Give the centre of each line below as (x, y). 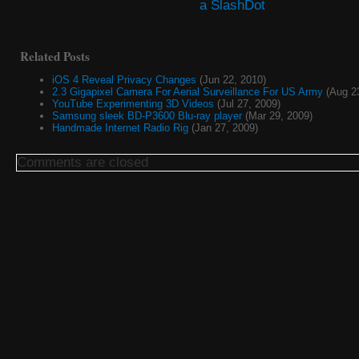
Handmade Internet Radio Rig (120, 128)
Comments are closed (83, 163)
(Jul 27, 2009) (247, 104)
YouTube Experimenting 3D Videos (133, 104)
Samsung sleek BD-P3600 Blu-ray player (147, 116)
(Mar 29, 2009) (277, 116)
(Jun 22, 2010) (231, 80)
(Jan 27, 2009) (223, 128)
